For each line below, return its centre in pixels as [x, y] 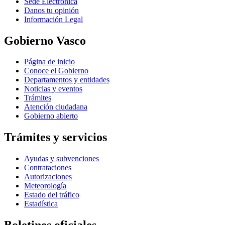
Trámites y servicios [55, 137]
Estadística [41, 204]
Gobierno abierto [51, 116]
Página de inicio [49, 62]
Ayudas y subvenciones [62, 159]
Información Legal [53, 19]
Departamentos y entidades [67, 80]
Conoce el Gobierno [56, 71]
